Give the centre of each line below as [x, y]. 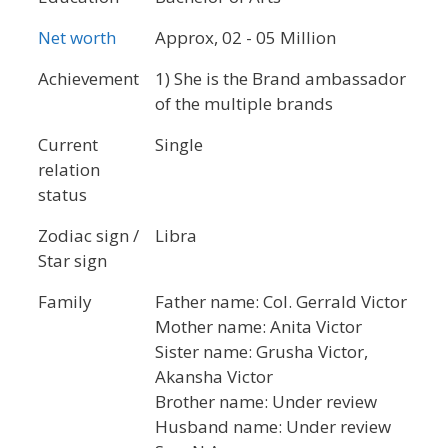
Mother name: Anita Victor [258, 326]
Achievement [88, 78]
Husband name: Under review [273, 426]
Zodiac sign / [88, 235]
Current [68, 144]
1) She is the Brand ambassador [280, 78]
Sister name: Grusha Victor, [261, 351]
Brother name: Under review [266, 401]
